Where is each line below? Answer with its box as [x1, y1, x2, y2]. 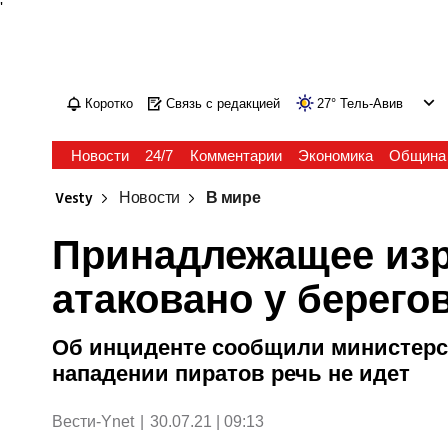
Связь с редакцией [166, 96, 281, 111]
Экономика [297, 147, 373, 164]
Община [388, 147, 446, 164]
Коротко [85, 96, 134, 111]
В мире [206, 188, 261, 209]
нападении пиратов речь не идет [52, 361, 411, 386]
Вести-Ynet [52, 413, 135, 430]
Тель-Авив [340, 96, 404, 111]
